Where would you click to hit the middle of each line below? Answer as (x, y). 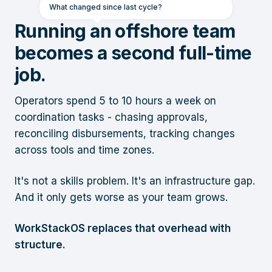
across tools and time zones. (84, 150)
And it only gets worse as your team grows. (121, 198)
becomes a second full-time (133, 53)
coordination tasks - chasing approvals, (111, 117)
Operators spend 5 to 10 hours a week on (115, 101)
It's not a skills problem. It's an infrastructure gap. (135, 181)
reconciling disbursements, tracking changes (125, 134)
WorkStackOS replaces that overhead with (123, 229)
